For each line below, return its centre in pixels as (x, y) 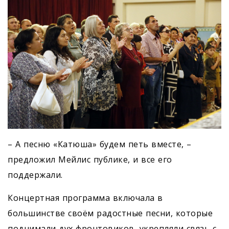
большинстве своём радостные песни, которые (110, 213)
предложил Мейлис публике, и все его (90, 160)
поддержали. (35, 175)
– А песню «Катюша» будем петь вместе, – (100, 144)
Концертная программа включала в (85, 198)
